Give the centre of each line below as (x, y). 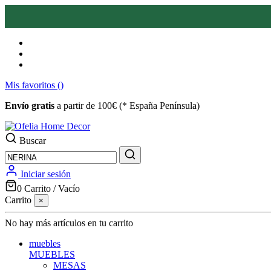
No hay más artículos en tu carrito (69, 223)
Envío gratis (30, 106)
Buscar (33, 141)
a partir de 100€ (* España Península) (127, 106)
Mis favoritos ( (33, 85)
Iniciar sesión (46, 174)
